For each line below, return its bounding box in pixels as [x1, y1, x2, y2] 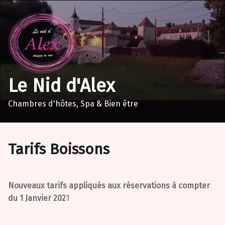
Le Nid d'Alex [8, 74, 115, 97]
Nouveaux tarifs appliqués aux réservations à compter [8, 181, 210, 191]
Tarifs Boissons [8, 140, 109, 159]
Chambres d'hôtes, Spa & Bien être [8, 98, 138, 108]
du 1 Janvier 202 [8, 193, 66, 203]
